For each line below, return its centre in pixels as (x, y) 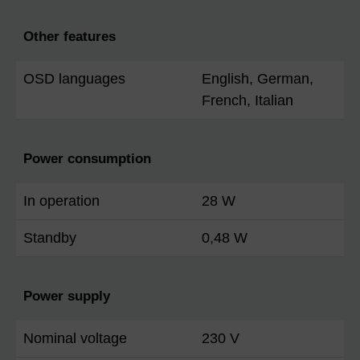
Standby (50, 238)
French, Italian (247, 101)
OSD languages (74, 79)
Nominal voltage (75, 339)
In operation (61, 201)
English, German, (258, 79)
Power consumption (87, 159)
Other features (70, 37)
